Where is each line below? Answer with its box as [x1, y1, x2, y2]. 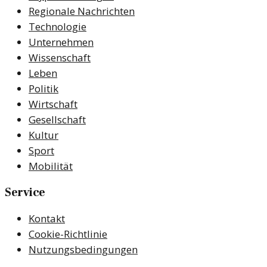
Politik [29, 81, 58, 95]
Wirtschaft [29, 97, 77, 111]
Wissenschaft [29, 50, 91, 64]
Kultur [29, 128, 58, 142]
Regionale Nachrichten [29, 4, 135, 18]
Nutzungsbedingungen [29, 242, 138, 256]
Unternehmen [29, 35, 94, 49]
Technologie [29, 19, 86, 33]
